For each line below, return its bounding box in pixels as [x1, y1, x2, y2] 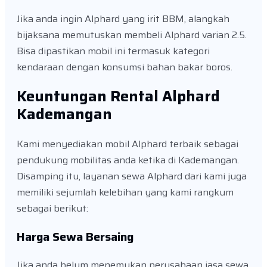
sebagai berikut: [17, 200, 88, 216]
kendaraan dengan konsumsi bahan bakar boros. [17, 60, 232, 75]
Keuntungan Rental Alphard [17, 85, 220, 108]
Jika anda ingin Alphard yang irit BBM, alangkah [17, 11, 229, 27]
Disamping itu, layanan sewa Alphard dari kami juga [17, 168, 247, 184]
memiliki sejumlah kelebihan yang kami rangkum [17, 184, 234, 200]
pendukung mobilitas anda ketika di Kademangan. [17, 152, 239, 167]
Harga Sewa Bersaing [17, 226, 133, 246]
